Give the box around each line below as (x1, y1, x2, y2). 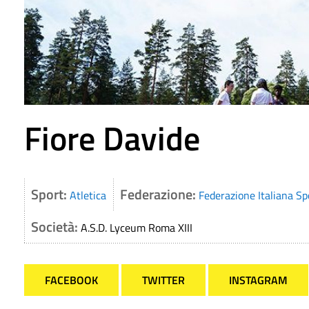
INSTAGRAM (229, 272, 288, 289)
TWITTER (142, 272, 185, 289)
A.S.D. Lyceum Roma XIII (81, 219, 192, 237)
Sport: (31, 183, 70, 206)
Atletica (70, 187, 106, 204)
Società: (31, 216, 81, 238)
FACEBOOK (45, 272, 98, 289)
